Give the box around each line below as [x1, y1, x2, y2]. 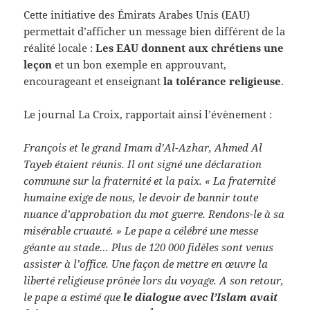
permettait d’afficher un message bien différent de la [24, 24, 286, 38]
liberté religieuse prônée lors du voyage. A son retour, [24, 273, 284, 287]
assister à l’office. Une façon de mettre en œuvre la [24, 256, 268, 271]
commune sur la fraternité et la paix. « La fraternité [24, 173, 276, 188]
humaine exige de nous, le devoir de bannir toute [24, 190, 259, 204]
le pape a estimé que [24, 289, 121, 304]
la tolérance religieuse [163, 73, 282, 88]
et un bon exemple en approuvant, [52, 57, 227, 71]
